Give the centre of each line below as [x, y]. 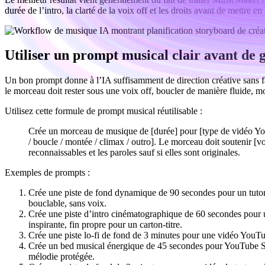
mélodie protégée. [62, 257]
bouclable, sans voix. [67, 203]
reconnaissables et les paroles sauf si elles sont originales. [134, 153]
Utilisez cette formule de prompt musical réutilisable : [104, 111]
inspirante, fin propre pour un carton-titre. [105, 225]
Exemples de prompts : [47, 173]
